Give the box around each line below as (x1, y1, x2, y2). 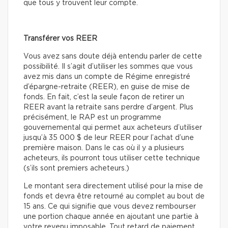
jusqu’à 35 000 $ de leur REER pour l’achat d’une (23, 134, 194, 142)
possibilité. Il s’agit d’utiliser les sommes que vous (23, 63, 193, 71)
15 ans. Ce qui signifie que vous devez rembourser (23, 203, 196, 211)
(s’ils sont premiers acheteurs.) (23, 165, 129, 173)
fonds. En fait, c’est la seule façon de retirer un (23, 94, 184, 101)
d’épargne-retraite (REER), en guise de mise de (23, 83, 190, 91)
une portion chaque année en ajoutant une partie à (23, 213, 198, 221)
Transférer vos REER (23, 35, 97, 43)
